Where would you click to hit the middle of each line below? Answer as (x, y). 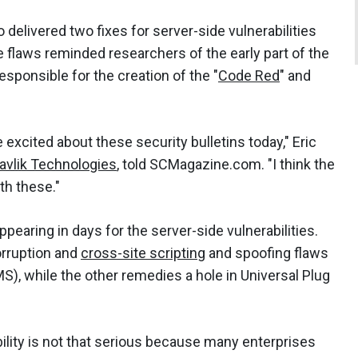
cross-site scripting (143, 253)
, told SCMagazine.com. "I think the (226, 164)
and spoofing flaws (267, 253)
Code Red (249, 75)
